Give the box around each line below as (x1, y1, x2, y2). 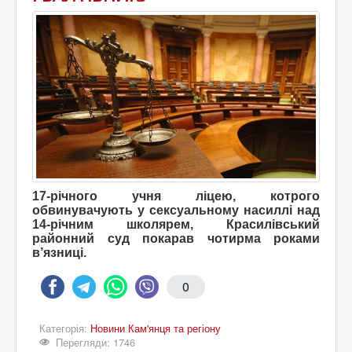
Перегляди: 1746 (56, 335, 136, 350)
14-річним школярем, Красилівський (32, 218, 320, 231)
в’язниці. (32, 246, 86, 259)
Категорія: (39, 321, 90, 335)
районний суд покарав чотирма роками (32, 232, 320, 245)
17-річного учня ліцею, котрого (32, 189, 320, 203)
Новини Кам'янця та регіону (90, 321, 221, 335)
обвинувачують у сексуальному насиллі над (32, 203, 320, 217)
